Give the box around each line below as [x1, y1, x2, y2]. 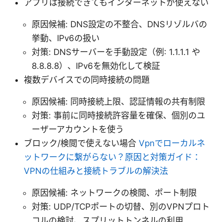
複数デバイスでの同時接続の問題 [24, 75, 150, 85]
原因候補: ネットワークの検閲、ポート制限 [32, 188, 197, 198]
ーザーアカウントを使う [32, 124, 124, 135]
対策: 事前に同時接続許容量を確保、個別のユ [32, 111, 205, 121]
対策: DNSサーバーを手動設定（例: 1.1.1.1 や [32, 47, 200, 57]
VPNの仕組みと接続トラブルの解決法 [24, 166, 168, 176]
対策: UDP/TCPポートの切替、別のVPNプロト [32, 202, 210, 212]
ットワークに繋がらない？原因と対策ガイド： [24, 152, 201, 163]
